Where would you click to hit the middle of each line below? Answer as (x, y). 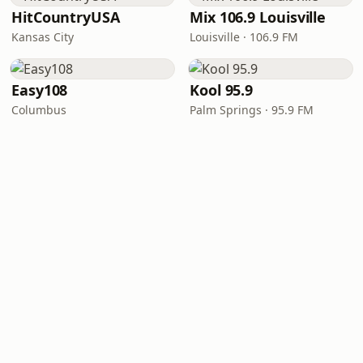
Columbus (39, 110)
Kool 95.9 (222, 90)
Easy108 (40, 90)
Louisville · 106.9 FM (244, 37)
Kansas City (43, 37)
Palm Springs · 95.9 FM (252, 110)
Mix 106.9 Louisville (258, 17)
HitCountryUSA (66, 17)
